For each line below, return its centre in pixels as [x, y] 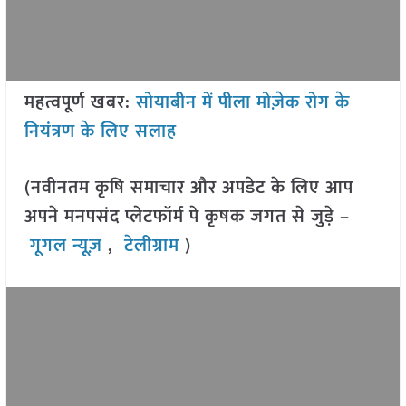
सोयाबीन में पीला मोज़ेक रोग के [242, 103]
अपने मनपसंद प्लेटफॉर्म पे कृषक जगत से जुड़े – [187, 217]
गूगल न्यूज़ [66, 246]
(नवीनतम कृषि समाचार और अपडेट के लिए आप [188, 188]
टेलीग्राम [154, 246]
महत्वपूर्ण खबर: [80, 103]
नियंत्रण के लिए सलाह [100, 132]
